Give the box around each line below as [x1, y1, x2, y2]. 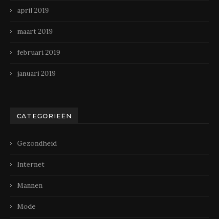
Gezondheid [17, 138, 57, 148]
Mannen [17, 180, 43, 190]
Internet [17, 159, 44, 169]
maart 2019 [17, 26, 53, 36]
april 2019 [17, 5, 49, 15]
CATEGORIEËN [17, 111, 72, 120]
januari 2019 [17, 68, 56, 78]
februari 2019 [17, 47, 60, 57]
